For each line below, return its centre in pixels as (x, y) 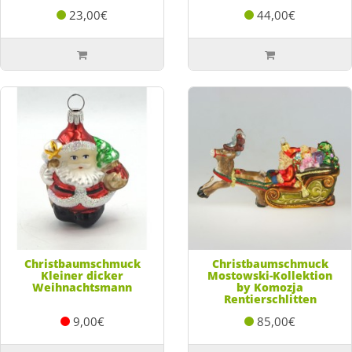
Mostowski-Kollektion (270, 275)
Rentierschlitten (270, 299)
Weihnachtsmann (82, 287)
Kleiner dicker (82, 275)
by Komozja (270, 287)
